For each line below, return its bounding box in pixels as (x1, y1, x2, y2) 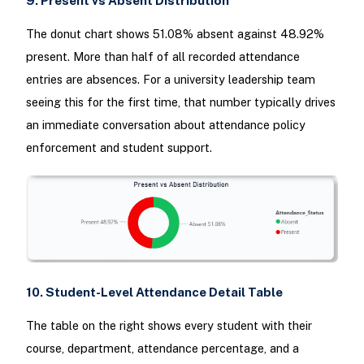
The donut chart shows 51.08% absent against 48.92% (25, 27, 324, 41)
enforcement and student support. (25, 141, 212, 155)
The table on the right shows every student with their (25, 318, 312, 333)
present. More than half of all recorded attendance (25, 50, 300, 64)
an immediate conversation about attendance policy (25, 118, 305, 132)
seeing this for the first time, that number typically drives (25, 95, 336, 110)
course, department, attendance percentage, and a (25, 341, 299, 356)
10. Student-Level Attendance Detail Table (25, 284, 283, 299)
